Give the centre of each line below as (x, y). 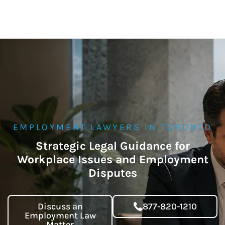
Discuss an (60, 206)
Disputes (113, 173)
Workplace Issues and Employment (113, 159)
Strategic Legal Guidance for (113, 146)
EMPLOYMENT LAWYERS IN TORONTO (113, 127)
